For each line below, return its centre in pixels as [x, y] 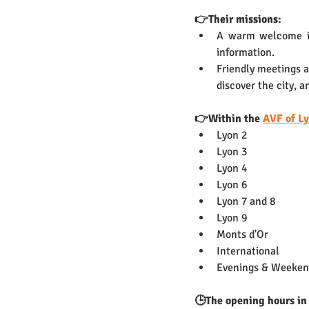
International [249, 251]
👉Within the [229, 119]
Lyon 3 [232, 152]
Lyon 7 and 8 [247, 202]
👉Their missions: [239, 20]
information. [246, 53]
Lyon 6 [232, 185]
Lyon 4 [232, 169]
